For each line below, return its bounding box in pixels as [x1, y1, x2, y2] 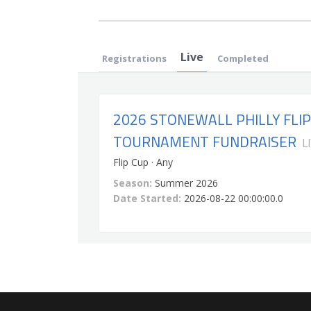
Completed [217, 52, 269, 65]
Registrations [102, 52, 167, 65]
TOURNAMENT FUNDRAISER [113, 131, 296, 153]
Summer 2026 [155, 176, 218, 190]
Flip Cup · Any [113, 155, 173, 169]
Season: [113, 176, 152, 190]
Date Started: [113, 191, 181, 205]
